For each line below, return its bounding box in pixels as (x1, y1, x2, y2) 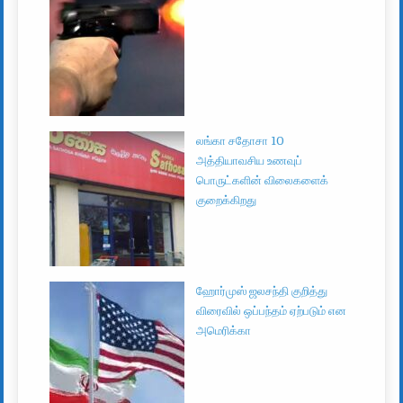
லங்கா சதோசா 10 (196, 134, 285, 148)
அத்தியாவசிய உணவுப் (196, 154, 303, 168)
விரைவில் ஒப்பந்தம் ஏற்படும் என (196, 304, 347, 318)
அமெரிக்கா (196, 324, 252, 338)
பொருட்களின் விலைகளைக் (196, 174, 329, 188)
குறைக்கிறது (196, 193, 257, 208)
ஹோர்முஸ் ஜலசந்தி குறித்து (196, 284, 328, 299)
